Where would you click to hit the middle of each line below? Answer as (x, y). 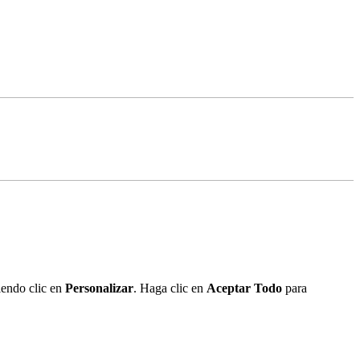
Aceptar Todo (244, 288)
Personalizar (99, 288)
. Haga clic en (170, 288)
